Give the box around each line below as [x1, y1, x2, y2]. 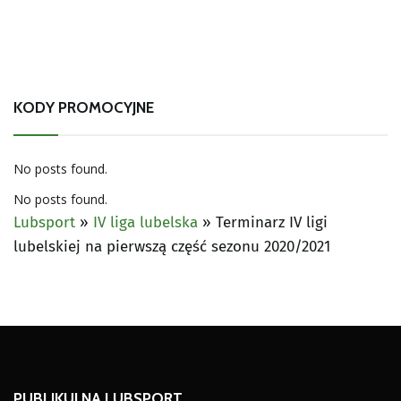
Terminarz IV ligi [216, 212, 328, 232]
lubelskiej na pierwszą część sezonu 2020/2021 [13, 236, 330, 256]
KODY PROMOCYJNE [13, 98, 154, 116]
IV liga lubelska [93, 212, 198, 232]
